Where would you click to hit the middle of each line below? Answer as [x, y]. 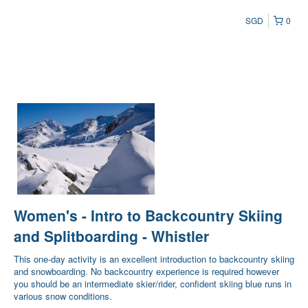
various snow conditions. [63, 296]
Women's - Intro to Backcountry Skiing [148, 216]
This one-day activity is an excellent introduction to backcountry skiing [154, 259]
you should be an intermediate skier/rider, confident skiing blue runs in [153, 284]
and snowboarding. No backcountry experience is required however [146, 272]
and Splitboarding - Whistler [111, 236]
